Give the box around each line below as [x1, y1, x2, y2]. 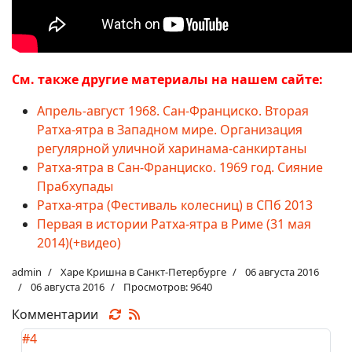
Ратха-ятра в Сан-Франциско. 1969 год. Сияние [37, 158, 323, 176]
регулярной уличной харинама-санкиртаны [37, 139, 306, 157]
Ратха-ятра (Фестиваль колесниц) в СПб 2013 [37, 196, 313, 214]
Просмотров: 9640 [123, 279, 212, 294]
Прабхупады [37, 177, 113, 195]
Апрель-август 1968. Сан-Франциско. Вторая [37, 101, 309, 119]
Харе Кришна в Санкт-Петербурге [60, 264, 226, 279]
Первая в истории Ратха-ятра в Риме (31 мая [37, 214, 311, 233]
